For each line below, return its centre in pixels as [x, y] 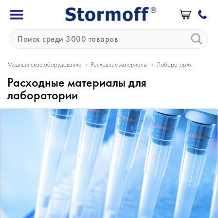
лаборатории [43, 95]
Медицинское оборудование [44, 64]
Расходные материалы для [77, 82]
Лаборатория [174, 64]
